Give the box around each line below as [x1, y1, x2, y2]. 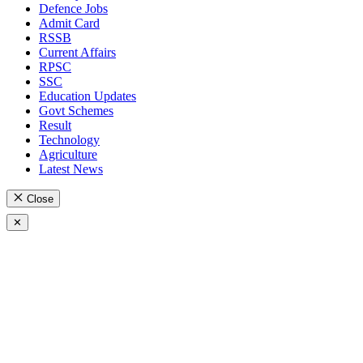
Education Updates [39, 88, 136, 103]
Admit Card [39, 15, 100, 30]
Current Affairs [39, 45, 116, 59]
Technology [39, 132, 100, 147]
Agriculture [39, 147, 97, 161]
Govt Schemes [39, 103, 113, 117]
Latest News [39, 161, 103, 176]
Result [39, 117, 71, 132]
